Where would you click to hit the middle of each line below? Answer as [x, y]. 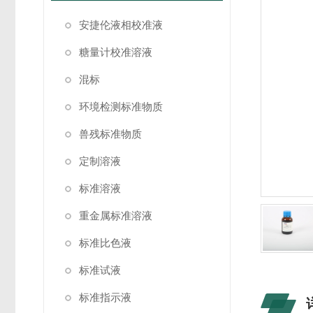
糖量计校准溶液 [116, 52]
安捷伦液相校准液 [121, 25]
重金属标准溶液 [116, 216]
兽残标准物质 [110, 134]
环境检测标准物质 [121, 107]
